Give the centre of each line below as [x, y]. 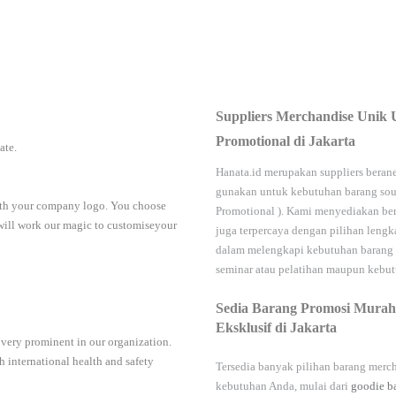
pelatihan [301, 270]
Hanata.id [239, 172]
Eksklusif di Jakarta [276, 328]
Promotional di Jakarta [286, 141]
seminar [234, 270]
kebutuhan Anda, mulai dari [283, 386]
